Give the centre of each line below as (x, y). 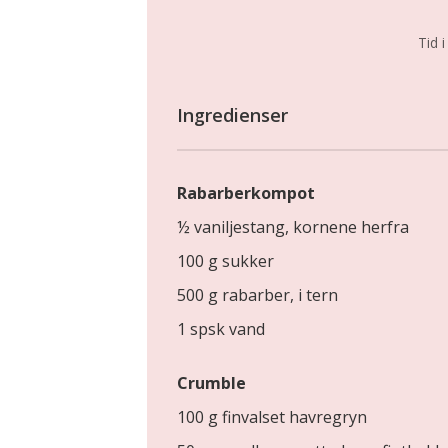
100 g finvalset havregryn (272, 416)
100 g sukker (225, 260)
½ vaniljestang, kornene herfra (293, 226)
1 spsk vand (221, 328)
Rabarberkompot (246, 192)
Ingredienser (232, 114)
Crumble (211, 382)
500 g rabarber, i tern (257, 294)
